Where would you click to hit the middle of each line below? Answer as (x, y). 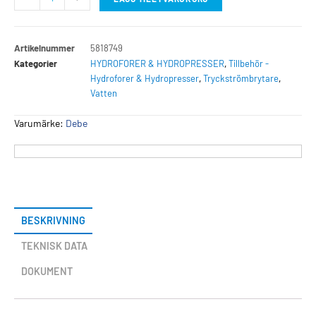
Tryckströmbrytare (241, 79)
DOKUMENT (47, 272)
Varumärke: (40, 123)
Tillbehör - (249, 64)
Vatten (104, 93)
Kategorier (36, 64)
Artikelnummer (44, 48)
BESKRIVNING (53, 221)
